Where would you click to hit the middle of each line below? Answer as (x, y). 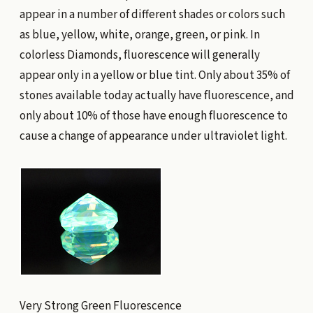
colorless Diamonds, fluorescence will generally (139, 55)
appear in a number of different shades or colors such (152, 14)
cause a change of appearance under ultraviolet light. (153, 136)
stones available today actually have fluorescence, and (156, 95)
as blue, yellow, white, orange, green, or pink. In (139, 35)
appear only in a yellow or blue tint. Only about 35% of (154, 75)
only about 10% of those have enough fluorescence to (153, 116)
